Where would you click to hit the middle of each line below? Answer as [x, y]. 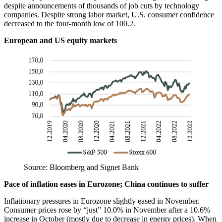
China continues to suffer [166, 184]
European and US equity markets [60, 40]
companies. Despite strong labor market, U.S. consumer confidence [109, 14]
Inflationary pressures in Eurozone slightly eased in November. [102, 201]
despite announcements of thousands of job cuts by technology [102, 5]
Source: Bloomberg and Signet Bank [81, 167]
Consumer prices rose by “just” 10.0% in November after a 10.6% [107, 210]
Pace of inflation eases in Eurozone [62, 184]
